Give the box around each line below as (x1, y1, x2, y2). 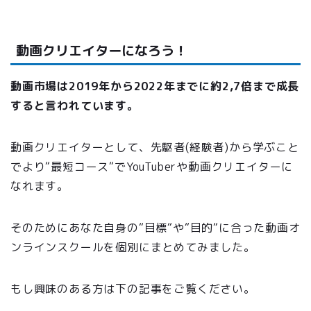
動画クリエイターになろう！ (16, 41, 187, 60)
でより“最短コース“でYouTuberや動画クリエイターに (10, 159, 294, 175)
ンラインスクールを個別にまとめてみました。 (10, 239, 255, 255)
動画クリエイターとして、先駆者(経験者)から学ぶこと (10, 140, 299, 155)
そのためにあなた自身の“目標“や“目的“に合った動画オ (10, 220, 301, 236)
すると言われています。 (10, 98, 139, 114)
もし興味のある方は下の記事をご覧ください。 (10, 281, 255, 297)
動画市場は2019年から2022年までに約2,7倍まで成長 (10, 78, 300, 94)
